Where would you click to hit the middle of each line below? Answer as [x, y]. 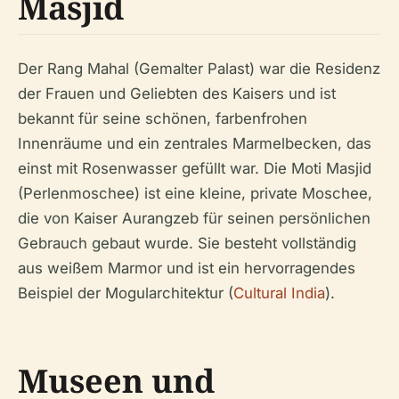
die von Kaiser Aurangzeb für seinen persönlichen [194, 218]
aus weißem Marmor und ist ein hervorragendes [187, 268]
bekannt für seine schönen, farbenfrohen [163, 118]
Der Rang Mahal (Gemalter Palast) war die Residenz [199, 68]
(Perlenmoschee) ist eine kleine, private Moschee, [195, 193]
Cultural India [279, 293]
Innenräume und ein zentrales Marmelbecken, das [195, 143]
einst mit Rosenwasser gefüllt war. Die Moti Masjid [195, 168]
